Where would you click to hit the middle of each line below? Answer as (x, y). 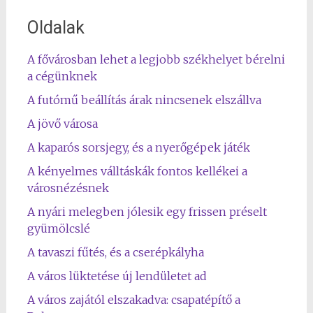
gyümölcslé (58, 228)
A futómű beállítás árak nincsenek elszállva (144, 100)
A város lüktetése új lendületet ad (117, 276)
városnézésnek (68, 188)
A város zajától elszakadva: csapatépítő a (133, 300)
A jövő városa (62, 124)
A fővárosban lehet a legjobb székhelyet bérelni (156, 59)
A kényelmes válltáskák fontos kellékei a (137, 171)
